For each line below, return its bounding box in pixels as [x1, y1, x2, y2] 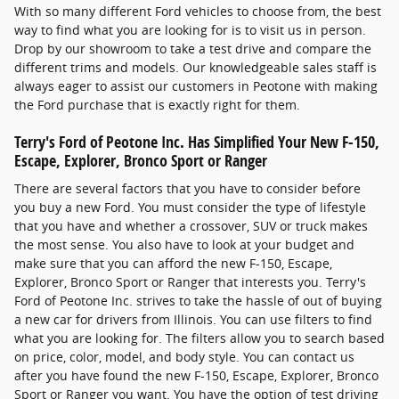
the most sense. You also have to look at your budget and [14, 236, 354, 254]
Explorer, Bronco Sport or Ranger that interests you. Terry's [14, 273, 366, 291]
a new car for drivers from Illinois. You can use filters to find [14, 311, 372, 329]
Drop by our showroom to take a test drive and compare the [14, 39, 371, 57]
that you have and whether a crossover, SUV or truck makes [14, 217, 368, 235]
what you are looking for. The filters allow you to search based [14, 330, 385, 347]
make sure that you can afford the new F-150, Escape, [14, 255, 332, 273]
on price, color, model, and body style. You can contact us [14, 348, 354, 366]
